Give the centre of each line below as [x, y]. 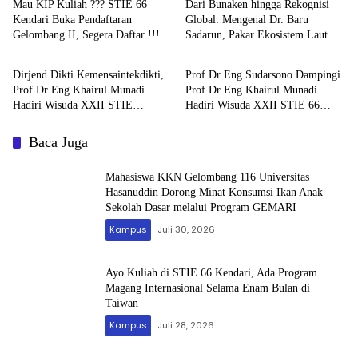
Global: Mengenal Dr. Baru [247, 19]
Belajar [29, 135]
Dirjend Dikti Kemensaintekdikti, [88, 74]
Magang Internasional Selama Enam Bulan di [208, 288]
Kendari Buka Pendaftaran [72, 19]
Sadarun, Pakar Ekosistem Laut [257, 34]
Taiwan [122, 304]
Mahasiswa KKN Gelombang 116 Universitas [207, 177]
